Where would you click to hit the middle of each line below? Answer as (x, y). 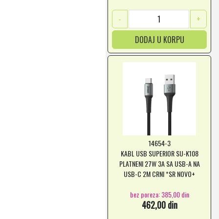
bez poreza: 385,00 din (159, 194)
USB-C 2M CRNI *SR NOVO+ (159, 174)
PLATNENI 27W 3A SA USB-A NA (159, 164)
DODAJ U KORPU (159, 40)
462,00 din (159, 205)
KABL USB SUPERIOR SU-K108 (159, 153)
